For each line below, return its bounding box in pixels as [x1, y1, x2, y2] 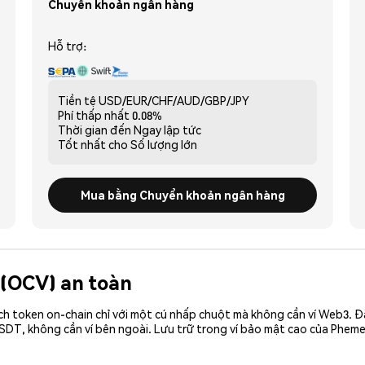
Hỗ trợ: [48, 37, 86, 53]
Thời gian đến [58, 121, 131, 137]
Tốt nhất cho [58, 136, 128, 152]
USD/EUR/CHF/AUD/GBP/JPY [99, 92, 249, 108]
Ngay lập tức [134, 121, 201, 137]
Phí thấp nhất [58, 107, 130, 122]
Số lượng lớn [130, 136, 197, 152]
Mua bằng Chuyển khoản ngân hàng [80, 187, 285, 202]
